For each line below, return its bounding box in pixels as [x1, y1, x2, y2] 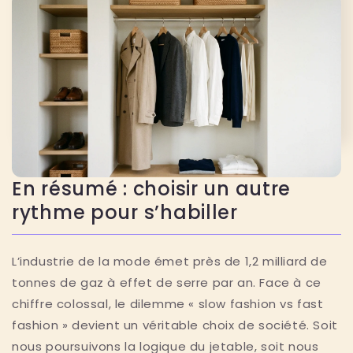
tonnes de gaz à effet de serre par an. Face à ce [12, 273, 321, 291]
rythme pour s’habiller [12, 199, 238, 225]
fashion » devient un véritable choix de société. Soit [12, 316, 338, 333]
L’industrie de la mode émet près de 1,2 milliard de [12, 252, 328, 269]
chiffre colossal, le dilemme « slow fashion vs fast [12, 295, 324, 312]
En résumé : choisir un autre [12, 175, 292, 202]
